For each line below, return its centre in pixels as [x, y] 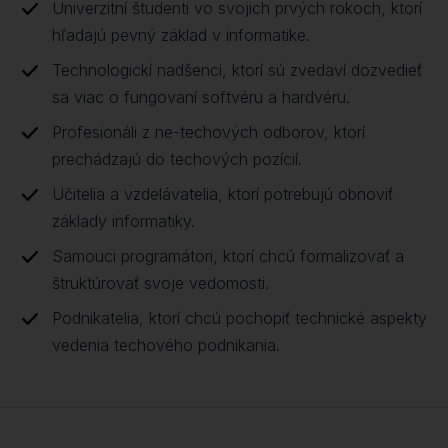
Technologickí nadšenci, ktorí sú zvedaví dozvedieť [237, 70]
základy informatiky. [123, 221]
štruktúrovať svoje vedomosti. [160, 283]
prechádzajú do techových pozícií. [177, 159]
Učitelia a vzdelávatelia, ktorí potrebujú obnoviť [222, 194]
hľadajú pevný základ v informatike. [181, 35]
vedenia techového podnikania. [166, 345]
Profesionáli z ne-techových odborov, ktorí [208, 132]
